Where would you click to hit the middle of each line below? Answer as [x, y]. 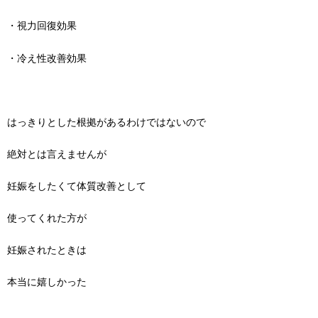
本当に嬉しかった [47, 283]
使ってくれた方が [47, 219]
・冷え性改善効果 [47, 58]
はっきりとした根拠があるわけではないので [106, 122]
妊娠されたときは [47, 251]
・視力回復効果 [42, 26]
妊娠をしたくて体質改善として [77, 186]
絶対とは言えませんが [57, 154]
